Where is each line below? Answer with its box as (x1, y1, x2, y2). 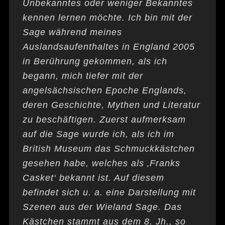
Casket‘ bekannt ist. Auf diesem (22, 173, 164, 183)
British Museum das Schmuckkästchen (22, 144, 195, 154)
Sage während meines (22, 27, 122, 38)
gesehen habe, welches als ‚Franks (22, 158, 180, 169)
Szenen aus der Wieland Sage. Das (22, 202, 182, 212)
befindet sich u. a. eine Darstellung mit (22, 187, 196, 198)
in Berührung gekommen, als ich (22, 56, 167, 67)
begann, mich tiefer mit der (22, 71, 143, 81)
